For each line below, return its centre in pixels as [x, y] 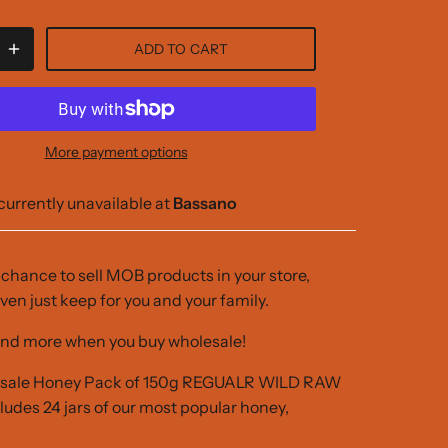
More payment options [116, 152]
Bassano [205, 203]
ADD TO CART [181, 48]
